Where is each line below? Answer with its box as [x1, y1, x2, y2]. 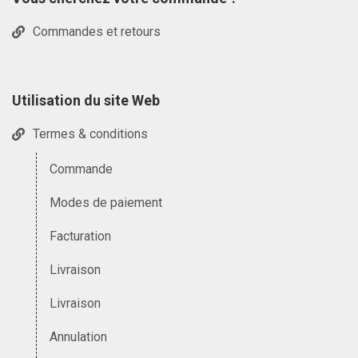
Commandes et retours [33, 24, 161, 40]
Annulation [50, 329, 107, 344]
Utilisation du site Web [12, 92, 160, 109]
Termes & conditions [33, 126, 148, 142]
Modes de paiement [50, 195, 162, 210]
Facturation [50, 229, 111, 244]
